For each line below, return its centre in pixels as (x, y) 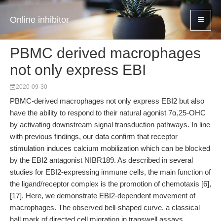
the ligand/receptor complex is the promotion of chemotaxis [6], (110, 184)
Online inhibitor (39, 20)
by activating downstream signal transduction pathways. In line (110, 125)
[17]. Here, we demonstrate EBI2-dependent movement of (103, 196)
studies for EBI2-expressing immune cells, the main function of (110, 172)
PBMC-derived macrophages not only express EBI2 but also (107, 101)
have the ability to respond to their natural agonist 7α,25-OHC (108, 113)
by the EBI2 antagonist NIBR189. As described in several (101, 160)
